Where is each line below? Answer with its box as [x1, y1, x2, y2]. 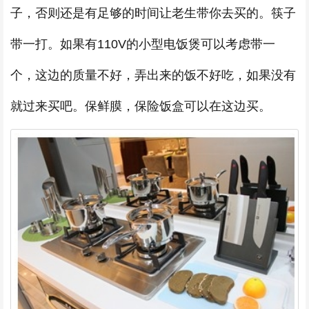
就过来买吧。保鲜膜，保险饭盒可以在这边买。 [10, 99, 271, 114]
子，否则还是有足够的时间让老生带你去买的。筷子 [10, 6, 296, 21]
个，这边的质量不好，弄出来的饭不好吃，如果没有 [10, 68, 296, 83]
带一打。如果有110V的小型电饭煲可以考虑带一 [10, 37, 275, 52]
